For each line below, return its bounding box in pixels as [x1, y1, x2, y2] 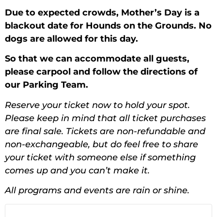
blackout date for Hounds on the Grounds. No [5, 20, 212, 31]
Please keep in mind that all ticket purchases [5, 112, 206, 124]
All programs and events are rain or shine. [5, 185, 189, 196]
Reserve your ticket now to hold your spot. [5, 99, 190, 110]
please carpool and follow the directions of [5, 66, 198, 77]
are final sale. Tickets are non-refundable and [5, 125, 205, 137]
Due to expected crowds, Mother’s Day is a [5, 7, 200, 18]
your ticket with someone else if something [5, 152, 196, 163]
